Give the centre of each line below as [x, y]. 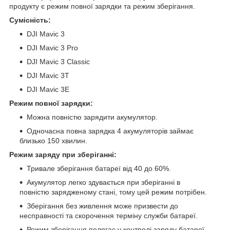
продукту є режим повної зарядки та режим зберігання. [102, 6]
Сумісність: [30, 20]
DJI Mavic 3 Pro [52, 48]
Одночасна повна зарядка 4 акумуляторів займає [110, 131]
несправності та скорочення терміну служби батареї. [109, 216]
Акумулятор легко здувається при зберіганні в [103, 183]
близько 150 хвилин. [53, 141]
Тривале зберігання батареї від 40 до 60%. [99, 169]
